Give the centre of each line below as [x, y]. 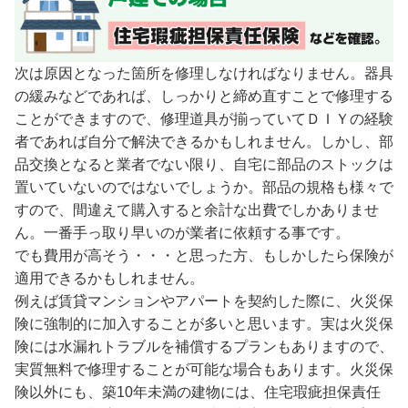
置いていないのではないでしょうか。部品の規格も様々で [204, 187]
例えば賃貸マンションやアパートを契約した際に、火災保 [204, 301]
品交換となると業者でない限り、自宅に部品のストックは [204, 164]
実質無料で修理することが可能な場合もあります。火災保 [204, 369]
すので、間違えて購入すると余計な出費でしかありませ [197, 209]
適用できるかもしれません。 [109, 278]
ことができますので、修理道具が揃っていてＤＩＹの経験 [204, 118]
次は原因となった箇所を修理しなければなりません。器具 [204, 73]
